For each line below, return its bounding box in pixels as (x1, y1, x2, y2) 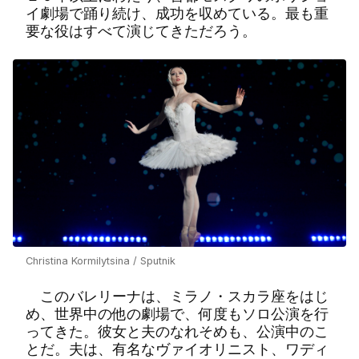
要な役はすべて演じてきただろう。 (26, 22, 256, 40)
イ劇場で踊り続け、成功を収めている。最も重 (26, 5, 329, 22)
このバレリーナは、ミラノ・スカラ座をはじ (26, 288, 329, 305)
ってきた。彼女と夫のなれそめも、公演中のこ (26, 323, 329, 341)
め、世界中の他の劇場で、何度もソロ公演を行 (26, 305, 329, 323)
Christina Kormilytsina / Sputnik (26, 255, 175, 268)
